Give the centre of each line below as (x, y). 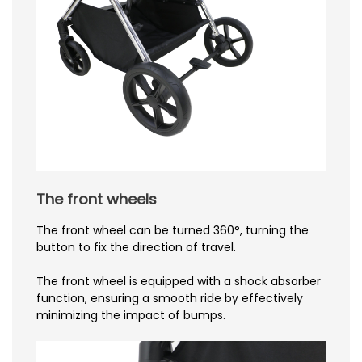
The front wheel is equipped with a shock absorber (179, 281)
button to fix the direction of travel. (136, 247)
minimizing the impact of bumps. (131, 315)
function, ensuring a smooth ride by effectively (170, 298)
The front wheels (97, 199)
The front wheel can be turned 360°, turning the (173, 230)
